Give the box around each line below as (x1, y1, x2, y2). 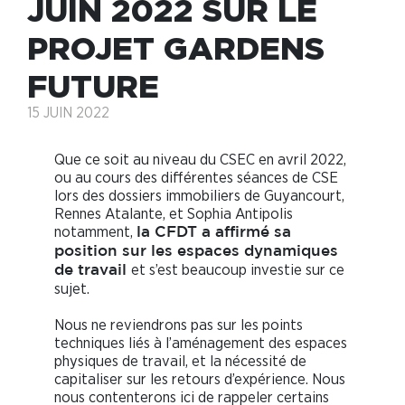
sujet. (54, 281, 89, 297)
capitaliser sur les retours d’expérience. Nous (54, 372, 345, 388)
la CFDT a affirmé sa (137, 226, 291, 240)
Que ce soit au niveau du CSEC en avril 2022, (54, 152, 346, 168)
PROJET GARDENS (27, 30, 325, 66)
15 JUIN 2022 (27, 106, 109, 121)
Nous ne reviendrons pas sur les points (54, 317, 303, 334)
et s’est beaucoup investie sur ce (131, 262, 344, 278)
